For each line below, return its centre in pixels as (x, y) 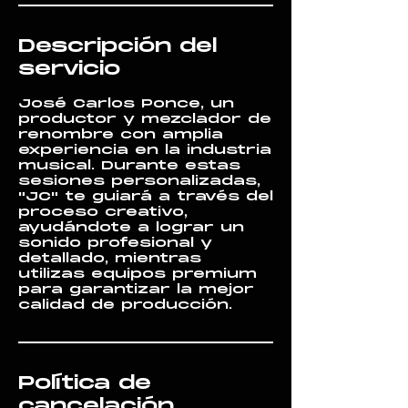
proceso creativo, (103, 212)
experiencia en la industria (145, 150)
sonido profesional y (115, 243)
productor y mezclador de (145, 119)
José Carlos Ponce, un (126, 103)
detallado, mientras (110, 258)
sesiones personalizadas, (139, 181)
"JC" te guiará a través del (146, 196)
